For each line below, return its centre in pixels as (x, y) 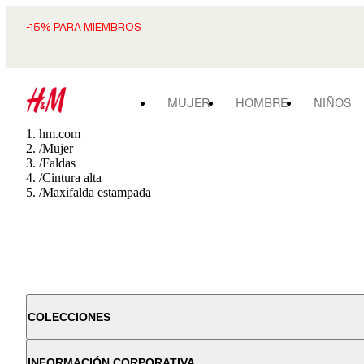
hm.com (60, 134)
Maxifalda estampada (97, 192)
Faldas (59, 163)
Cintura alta (72, 178)
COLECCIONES (69, 317)
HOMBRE (262, 103)
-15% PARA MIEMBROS (84, 27)
